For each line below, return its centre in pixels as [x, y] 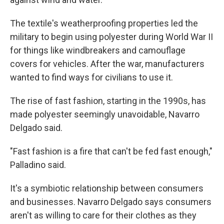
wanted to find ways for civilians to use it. [91, 77]
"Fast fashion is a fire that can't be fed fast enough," [111, 151]
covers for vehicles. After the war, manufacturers [107, 64]
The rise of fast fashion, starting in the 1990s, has [108, 101]
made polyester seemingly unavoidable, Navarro [105, 114]
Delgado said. [36, 128]
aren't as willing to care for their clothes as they [103, 215]
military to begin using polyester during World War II [111, 37]
